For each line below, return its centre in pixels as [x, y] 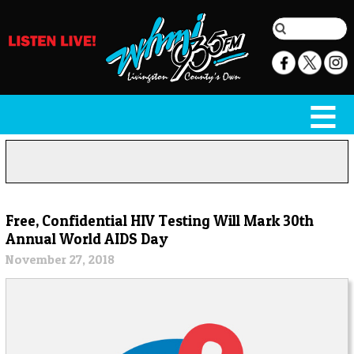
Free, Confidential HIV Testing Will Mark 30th [159, 220]
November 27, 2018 [60, 260]
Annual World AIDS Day [87, 239]
